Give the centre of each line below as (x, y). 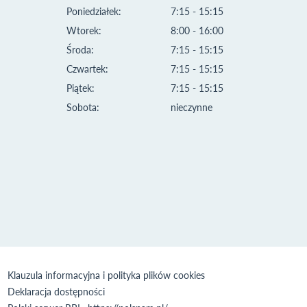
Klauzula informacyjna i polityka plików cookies (107, 275)
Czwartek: (87, 69)
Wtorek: (84, 30)
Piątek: (81, 88)
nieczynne (192, 107)
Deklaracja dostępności (57, 291)
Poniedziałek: (94, 11)
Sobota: (83, 107)
